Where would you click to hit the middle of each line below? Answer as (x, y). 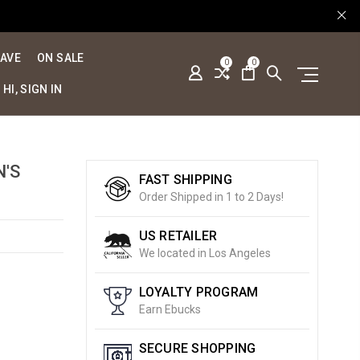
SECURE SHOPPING (197, 348)
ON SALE (61, 58)
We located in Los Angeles (205, 253)
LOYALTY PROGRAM (198, 292)
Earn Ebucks (170, 309)
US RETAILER (178, 236)
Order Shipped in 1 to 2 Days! (211, 197)
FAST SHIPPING (185, 180)
